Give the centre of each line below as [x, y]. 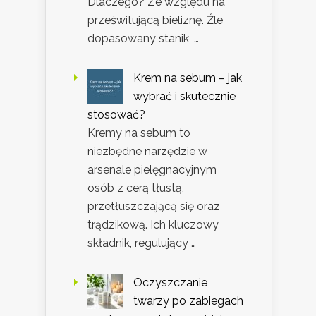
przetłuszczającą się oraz [154, 207]
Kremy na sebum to [139, 133]
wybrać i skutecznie [184, 97]
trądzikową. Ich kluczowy [153, 225]
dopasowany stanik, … [143, 39]
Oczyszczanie [170, 283]
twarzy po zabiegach [188, 301]
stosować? [116, 115]
